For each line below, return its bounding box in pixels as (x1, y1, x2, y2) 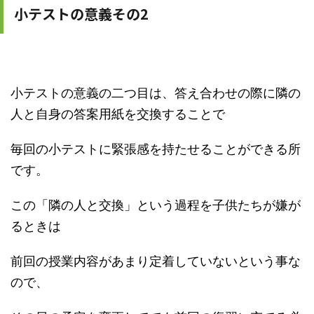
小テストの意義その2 (14, 3, 149, 24)
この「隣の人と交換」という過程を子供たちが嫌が (11, 197, 301, 212)
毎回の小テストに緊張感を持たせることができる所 (11, 141, 301, 156)
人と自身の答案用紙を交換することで (11, 106, 225, 121)
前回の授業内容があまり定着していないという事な (11, 253, 301, 268)
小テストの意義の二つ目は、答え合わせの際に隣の (11, 85, 301, 100)
